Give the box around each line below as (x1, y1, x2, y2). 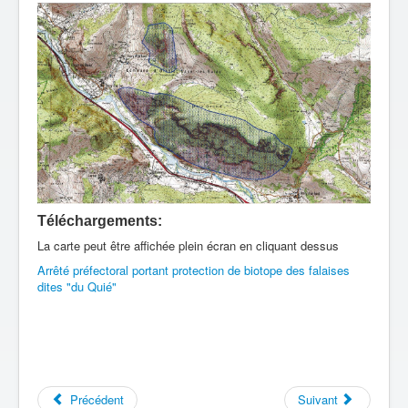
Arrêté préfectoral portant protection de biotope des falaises (37, 260, 350, 279)
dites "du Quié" (37, 277, 117, 295)
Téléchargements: (37, 212, 162, 229)
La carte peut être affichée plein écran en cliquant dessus (37, 236, 339, 254)
